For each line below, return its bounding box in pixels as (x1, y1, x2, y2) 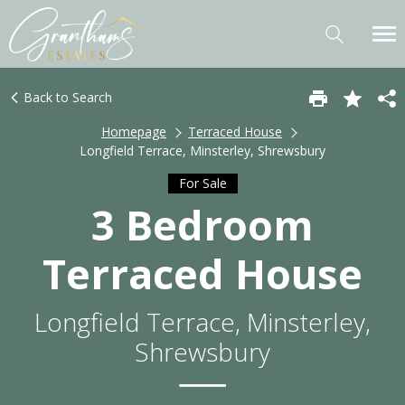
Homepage (101, 123, 166, 140)
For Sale (178, 174, 227, 192)
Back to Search (20, 89, 112, 106)
